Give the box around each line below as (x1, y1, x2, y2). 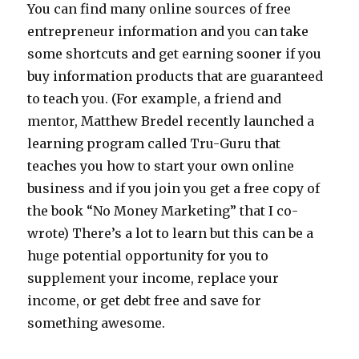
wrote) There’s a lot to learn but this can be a (27, 225, 314, 241)
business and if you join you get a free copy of (27, 180, 321, 196)
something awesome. (27, 315, 166, 331)
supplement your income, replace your (27, 270, 280, 286)
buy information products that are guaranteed (27, 68, 324, 84)
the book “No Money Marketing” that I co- (27, 203, 299, 219)
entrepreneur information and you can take (27, 23, 309, 39)
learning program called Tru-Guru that (27, 135, 281, 151)
